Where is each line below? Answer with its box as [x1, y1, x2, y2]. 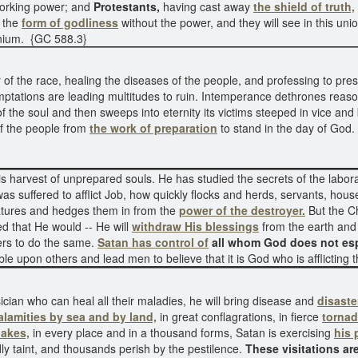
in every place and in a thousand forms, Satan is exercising [30, 324, 334, 340]
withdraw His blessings [132, 218, 259, 234]
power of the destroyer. [179, 202, 305, 218]
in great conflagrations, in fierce [157, 308, 322, 324]
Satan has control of [97, 234, 209, 250]
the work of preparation [89, 120, 217, 136]
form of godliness [22, 14, 118, 30]
